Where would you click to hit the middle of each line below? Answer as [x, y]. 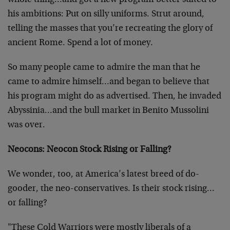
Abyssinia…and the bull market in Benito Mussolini [108, 111]
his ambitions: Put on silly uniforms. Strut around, [106, 14]
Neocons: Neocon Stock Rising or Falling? [90, 150]
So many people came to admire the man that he [104, 68]
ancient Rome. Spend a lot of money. [80, 43]
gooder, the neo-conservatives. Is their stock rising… [111, 189]
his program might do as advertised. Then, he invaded [114, 97]
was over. [26, 125]
